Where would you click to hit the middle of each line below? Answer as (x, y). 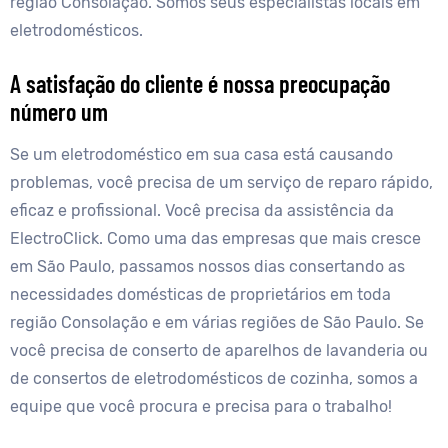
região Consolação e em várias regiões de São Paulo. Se (217, 323)
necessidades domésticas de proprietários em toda (200, 295)
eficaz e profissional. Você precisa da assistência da (202, 211)
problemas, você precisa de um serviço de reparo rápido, (221, 183)
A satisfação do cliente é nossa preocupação (200, 84)
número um (59, 112)
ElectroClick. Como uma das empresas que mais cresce (215, 239)
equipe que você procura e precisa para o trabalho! (201, 407)
